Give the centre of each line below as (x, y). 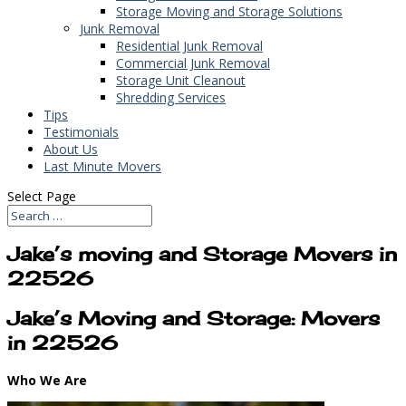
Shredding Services (171, 97)
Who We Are (47, 380)
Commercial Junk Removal (193, 63)
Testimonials (81, 131)
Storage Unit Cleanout (181, 80)
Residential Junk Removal (189, 45)
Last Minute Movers (102, 166)
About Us (71, 149)
